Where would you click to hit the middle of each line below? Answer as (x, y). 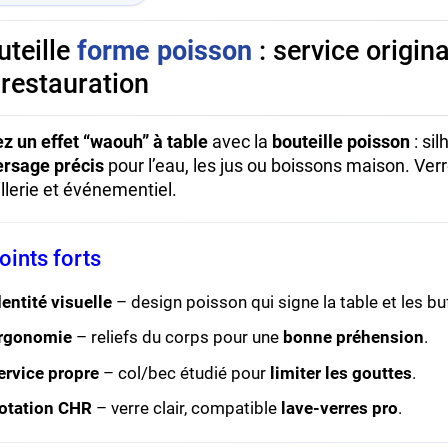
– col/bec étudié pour (185, 372)
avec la (240, 142)
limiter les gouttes (341, 372)
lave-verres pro (340, 407)
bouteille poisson (341, 142)
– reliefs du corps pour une (178, 337)
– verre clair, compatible (187, 407)
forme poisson (165, 51)
